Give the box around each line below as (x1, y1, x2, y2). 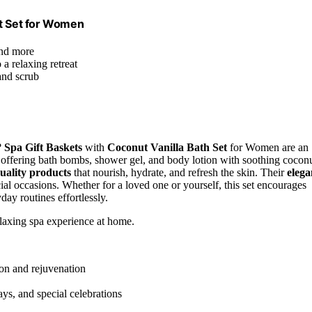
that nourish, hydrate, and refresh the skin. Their (71, 166, 287, 178)
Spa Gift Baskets (4, 141, 82, 153)
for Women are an (227, 141, 309, 153)
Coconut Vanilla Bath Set (107, 141, 227, 153)
